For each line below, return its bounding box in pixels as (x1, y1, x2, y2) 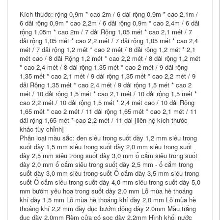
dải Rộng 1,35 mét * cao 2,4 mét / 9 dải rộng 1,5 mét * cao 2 (20, 80, 192, 89)
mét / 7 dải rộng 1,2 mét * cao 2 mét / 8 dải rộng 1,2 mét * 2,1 (20, 45, 195, 54)
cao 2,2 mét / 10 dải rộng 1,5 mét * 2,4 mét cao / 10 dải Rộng (20, 98, 194, 107)
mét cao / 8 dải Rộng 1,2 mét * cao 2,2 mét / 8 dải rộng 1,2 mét (20, 54, 200, 63)
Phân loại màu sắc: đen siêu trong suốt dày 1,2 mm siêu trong (20, 133, 197, 142)
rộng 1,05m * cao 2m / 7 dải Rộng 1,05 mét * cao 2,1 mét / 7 (20, 27, 192, 36)
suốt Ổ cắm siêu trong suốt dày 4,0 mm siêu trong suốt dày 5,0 (20, 177, 200, 187)
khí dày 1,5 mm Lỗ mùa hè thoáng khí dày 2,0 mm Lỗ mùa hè (20, 195, 196, 204)
